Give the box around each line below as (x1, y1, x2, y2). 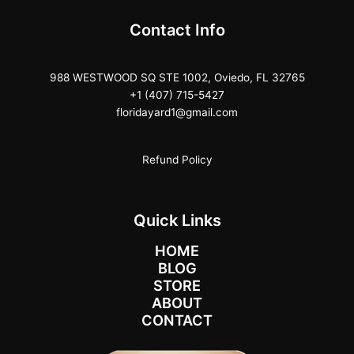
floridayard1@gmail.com (116, 105, 238, 119)
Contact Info (129, 20, 225, 40)
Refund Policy (141, 153, 213, 167)
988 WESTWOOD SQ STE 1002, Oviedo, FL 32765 (49, 70, 305, 84)
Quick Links (133, 210, 221, 230)
